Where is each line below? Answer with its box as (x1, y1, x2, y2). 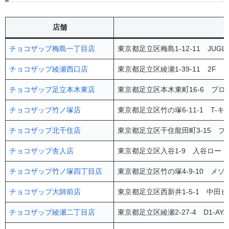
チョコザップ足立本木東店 (9, 85, 96, 94)
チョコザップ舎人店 (9, 147, 74, 155)
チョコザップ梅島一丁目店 (9, 44, 96, 53)
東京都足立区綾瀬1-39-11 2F (118, 65, 217, 74)
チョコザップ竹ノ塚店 (9, 106, 81, 114)
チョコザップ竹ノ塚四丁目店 (9, 167, 103, 176)
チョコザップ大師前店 (9, 188, 81, 196)
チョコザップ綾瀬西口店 (9, 65, 88, 74)
